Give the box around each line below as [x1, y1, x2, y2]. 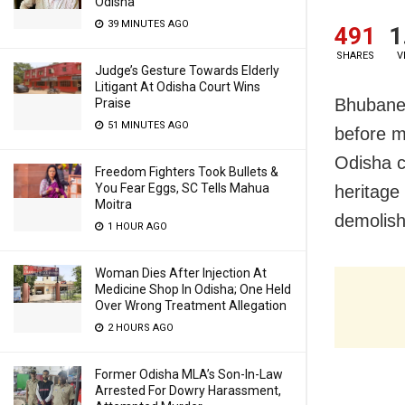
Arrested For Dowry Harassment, [95, 383, 281, 398]
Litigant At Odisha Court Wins [95, 80, 260, 94]
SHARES [335, 49, 374, 61]
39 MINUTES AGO [105, 18, 189, 30]
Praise [95, 96, 131, 110]
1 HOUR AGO [105, 221, 167, 232]
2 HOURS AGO [105, 322, 174, 334]
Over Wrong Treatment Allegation [95, 298, 287, 313]
